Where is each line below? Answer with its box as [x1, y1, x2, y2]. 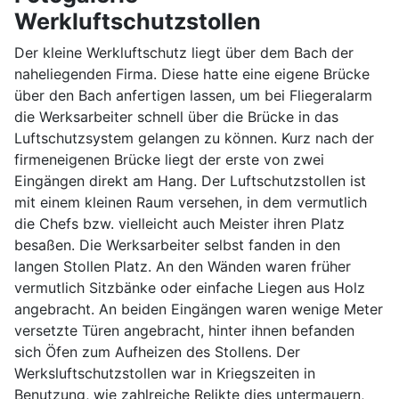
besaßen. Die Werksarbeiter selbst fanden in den [14, 236, 340, 255]
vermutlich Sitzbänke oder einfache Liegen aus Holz [14, 279, 365, 297]
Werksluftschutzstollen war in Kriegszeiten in [14, 364, 315, 383]
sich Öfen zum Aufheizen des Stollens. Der [14, 343, 300, 362]
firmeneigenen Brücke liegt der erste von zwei [14, 151, 324, 169]
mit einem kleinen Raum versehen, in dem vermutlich [14, 193, 367, 212]
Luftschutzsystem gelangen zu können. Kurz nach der [14, 129, 374, 148]
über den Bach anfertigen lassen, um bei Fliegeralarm [14, 86, 372, 105]
